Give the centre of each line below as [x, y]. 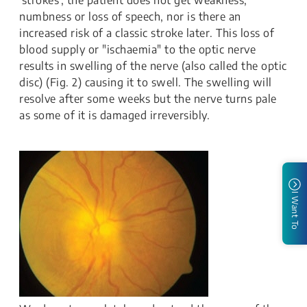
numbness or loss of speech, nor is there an [130, 17]
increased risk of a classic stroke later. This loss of [147, 33]
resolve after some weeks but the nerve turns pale [148, 99]
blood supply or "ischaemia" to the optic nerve [137, 50]
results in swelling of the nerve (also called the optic [153, 66]
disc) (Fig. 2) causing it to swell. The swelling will [146, 83]
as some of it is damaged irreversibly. [114, 115]
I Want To [295, 211]
